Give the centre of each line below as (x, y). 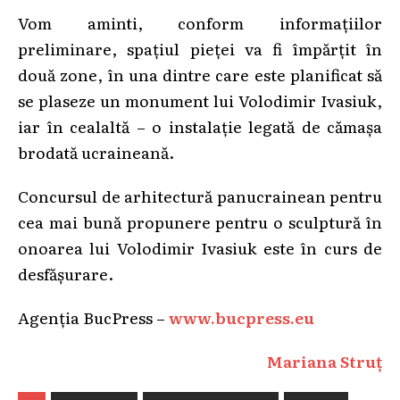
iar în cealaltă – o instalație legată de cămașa (200, 125)
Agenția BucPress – (93, 317)
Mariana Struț (325, 360)
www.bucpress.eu (242, 317)
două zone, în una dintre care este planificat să (200, 74)
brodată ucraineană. (96, 151)
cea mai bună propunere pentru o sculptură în (200, 221)
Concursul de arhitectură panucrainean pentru (200, 195)
